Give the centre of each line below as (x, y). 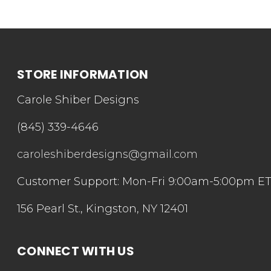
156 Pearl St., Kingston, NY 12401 (103, 209)
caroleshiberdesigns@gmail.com (107, 155)
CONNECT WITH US (76, 251)
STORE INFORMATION (83, 75)
